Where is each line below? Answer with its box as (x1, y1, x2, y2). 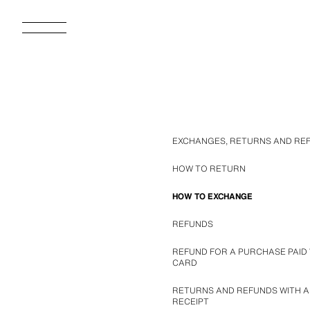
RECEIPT (172, 295, 209, 307)
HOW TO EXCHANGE (172, 190, 253, 202)
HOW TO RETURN (172, 163, 246, 174)
